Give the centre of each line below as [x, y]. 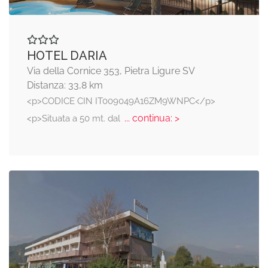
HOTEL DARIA [67, 55]
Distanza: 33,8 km [65, 85]
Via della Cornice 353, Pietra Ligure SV [111, 71]
